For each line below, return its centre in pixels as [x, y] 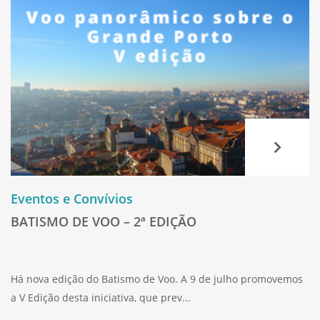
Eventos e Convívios [72, 198]
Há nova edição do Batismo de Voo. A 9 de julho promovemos [157, 279]
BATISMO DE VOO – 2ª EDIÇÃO [104, 221]
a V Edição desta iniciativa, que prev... [101, 297]
